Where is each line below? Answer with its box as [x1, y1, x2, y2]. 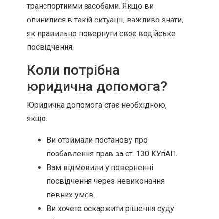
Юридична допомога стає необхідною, [27, 100, 167, 109]
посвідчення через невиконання [46, 176, 165, 186]
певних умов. [46, 190, 95, 199]
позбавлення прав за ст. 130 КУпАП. [46, 149, 177, 158]
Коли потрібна [27, 62, 120, 78]
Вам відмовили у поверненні [46, 163, 153, 172]
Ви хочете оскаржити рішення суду [46, 204, 174, 213]
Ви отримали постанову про [46, 135, 148, 145]
